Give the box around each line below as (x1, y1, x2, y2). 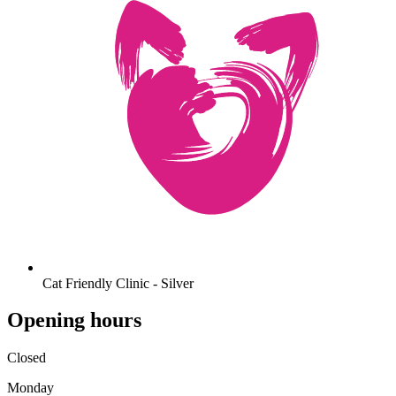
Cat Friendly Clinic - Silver (42, 275, 194, 291)
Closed (7, 350, 46, 366)
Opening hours (7, 308, 141, 332)
